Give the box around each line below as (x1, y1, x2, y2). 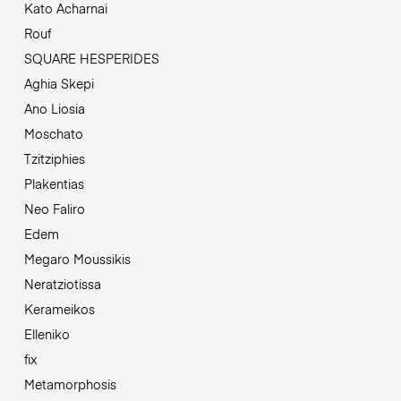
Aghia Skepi (23, 74, 94, 93)
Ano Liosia (23, 99, 85, 118)
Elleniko (23, 325, 70, 344)
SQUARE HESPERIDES (23, 49, 159, 68)
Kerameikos (23, 300, 95, 319)
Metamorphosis (23, 375, 116, 394)
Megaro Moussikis (23, 250, 131, 269)
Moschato (23, 124, 83, 143)
